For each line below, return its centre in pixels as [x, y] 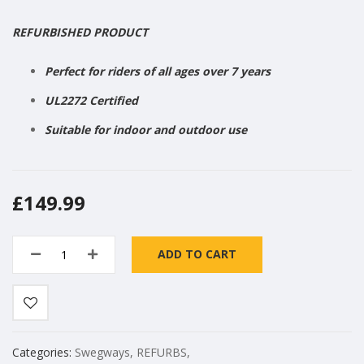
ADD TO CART [197, 254]
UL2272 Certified [91, 100]
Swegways [102, 352]
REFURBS [162, 352]
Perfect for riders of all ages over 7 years [158, 71]
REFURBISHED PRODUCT [80, 32]
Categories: [43, 352]
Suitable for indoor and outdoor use [146, 129]
